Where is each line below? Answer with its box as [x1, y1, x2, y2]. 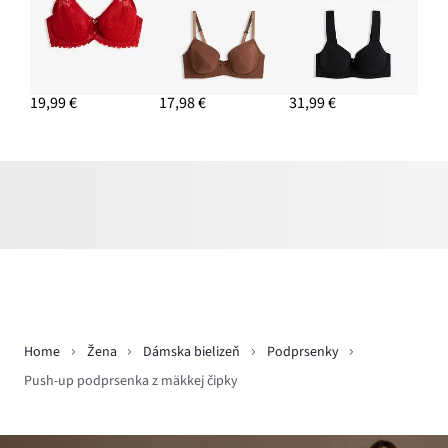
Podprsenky [266, 342, 339, 363]
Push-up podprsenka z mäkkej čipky [24, 371, 238, 392]
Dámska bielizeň [143, 342, 240, 363]
